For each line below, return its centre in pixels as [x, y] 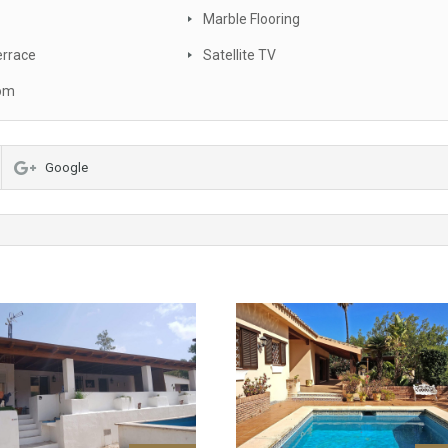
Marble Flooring [251, 19]
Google [66, 168]
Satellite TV [239, 55]
